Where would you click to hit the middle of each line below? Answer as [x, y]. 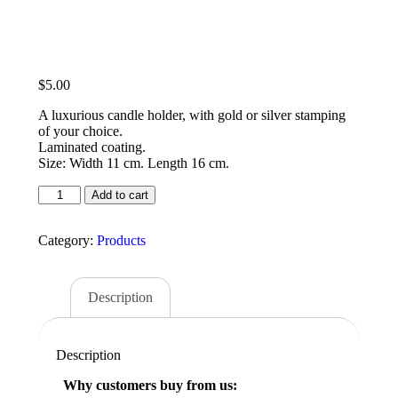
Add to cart [120, 195]
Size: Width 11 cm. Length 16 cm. [134, 163]
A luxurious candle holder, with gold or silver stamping [192, 115]
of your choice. [80, 131]
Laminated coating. [92, 147]
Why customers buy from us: [147, 385]
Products [121, 241]
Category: [68, 241]
